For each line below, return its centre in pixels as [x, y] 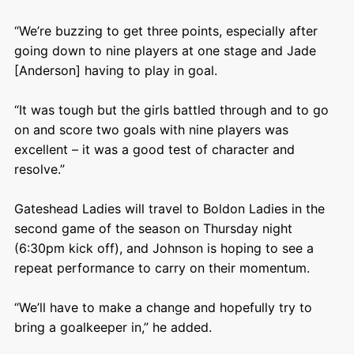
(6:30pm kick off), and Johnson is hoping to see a [164, 248]
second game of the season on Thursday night [153, 228]
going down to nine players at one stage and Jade [165, 50]
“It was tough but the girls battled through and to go [171, 109]
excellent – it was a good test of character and [154, 149]
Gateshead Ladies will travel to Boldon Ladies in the [169, 208]
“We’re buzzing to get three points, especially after [166, 30]
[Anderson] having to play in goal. [115, 70]
